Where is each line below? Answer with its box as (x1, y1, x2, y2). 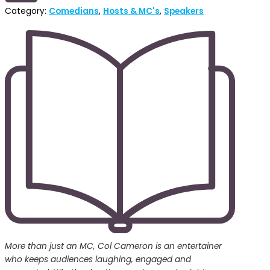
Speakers (164, 5, 204, 17)
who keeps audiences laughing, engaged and (5, 253, 191, 265)
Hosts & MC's (103, 5, 160, 17)
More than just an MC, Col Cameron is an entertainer (5, 240, 222, 252)
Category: (5, 5, 49, 17)
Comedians (49, 5, 99, 17)
